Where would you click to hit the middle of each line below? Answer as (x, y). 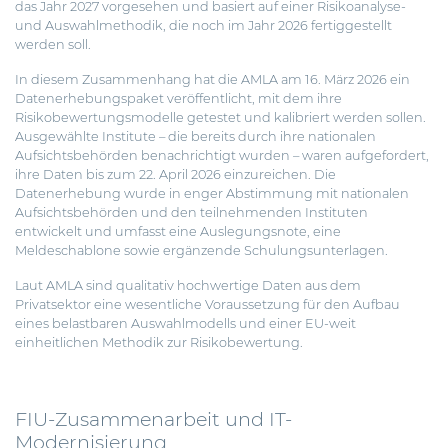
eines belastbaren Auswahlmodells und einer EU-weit (185, 324)
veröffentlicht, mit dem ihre (253, 99)
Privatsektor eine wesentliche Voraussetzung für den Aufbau (207, 305)
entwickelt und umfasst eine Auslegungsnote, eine (178, 232)
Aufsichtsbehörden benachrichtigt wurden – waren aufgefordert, (222, 156)
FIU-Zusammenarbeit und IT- (153, 419)
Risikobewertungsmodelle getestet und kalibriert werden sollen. (220, 118)
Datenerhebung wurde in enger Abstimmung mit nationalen (212, 194)
